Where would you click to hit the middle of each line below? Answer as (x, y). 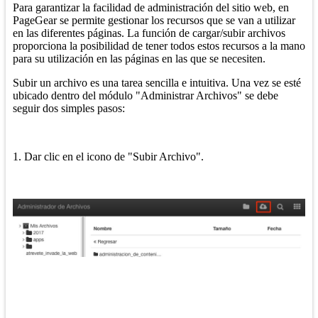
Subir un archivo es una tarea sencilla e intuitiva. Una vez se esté (157, 83)
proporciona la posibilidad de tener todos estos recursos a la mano (159, 46)
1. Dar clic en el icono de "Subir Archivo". (108, 157)
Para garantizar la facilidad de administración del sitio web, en (151, 8)
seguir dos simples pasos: (69, 109)
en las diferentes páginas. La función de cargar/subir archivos (149, 33)
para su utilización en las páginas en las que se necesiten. (139, 59)
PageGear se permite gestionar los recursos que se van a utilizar (154, 21)
